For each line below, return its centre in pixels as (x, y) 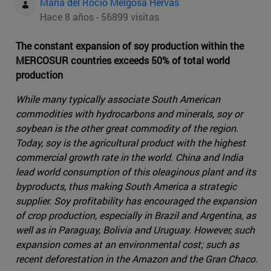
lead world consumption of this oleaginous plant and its (136, 172)
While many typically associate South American (118, 99)
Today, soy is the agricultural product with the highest (131, 143)
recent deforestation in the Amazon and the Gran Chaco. (138, 259)
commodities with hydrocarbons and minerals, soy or (129, 114)
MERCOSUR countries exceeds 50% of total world (123, 60)
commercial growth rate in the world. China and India (129, 157)
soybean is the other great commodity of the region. (127, 128)
